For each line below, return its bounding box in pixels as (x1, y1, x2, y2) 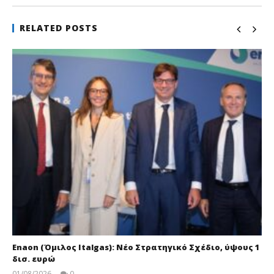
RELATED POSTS (20, 22, 98, 34)
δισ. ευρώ (12, 253, 55, 264)
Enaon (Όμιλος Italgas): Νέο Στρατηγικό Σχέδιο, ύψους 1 (12, 241, 260, 253)
